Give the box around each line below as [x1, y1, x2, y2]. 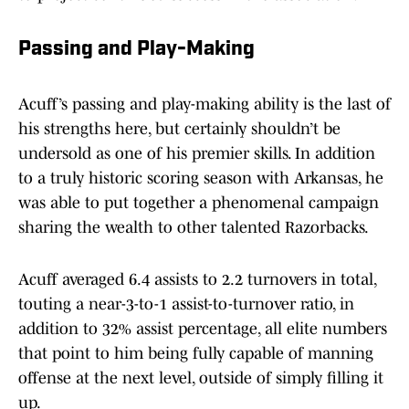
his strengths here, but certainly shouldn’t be [18, 120, 341, 139]
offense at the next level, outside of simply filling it [18, 369, 383, 388]
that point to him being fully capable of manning [18, 344, 373, 363]
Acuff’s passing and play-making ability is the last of [18, 95, 391, 114]
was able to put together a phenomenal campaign [18, 194, 379, 213]
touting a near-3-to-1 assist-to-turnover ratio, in [18, 295, 354, 314]
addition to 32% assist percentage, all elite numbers [18, 320, 387, 339]
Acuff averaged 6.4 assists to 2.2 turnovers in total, [18, 270, 376, 289]
